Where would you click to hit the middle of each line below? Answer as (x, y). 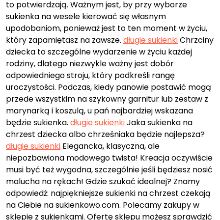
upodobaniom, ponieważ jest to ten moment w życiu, (107, 28)
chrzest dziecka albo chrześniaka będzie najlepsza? (105, 135)
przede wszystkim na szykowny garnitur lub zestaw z (107, 99)
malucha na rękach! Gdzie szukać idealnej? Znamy (103, 182)
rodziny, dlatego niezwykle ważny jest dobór (90, 64)
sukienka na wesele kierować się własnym (86, 17)
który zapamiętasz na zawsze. (65, 40)
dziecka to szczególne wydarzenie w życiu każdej (99, 52)
